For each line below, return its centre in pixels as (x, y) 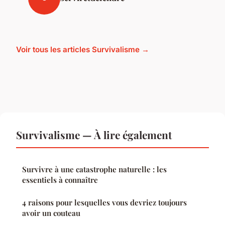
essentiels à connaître (60, 180)
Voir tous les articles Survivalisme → (83, 49)
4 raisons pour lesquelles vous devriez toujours (104, 202)
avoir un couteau (51, 213)
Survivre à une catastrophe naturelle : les (94, 169)
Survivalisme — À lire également (94, 134)
